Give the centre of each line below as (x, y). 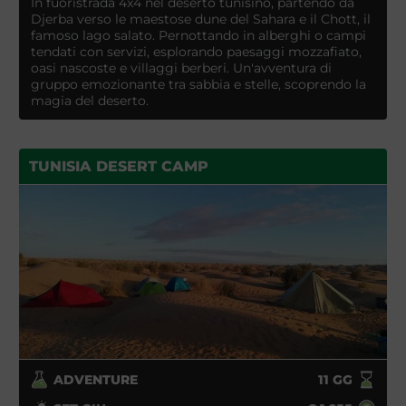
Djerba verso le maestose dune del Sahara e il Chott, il (200, 19)
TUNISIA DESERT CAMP (118, 166)
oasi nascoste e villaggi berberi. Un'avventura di (181, 68)
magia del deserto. (89, 100)
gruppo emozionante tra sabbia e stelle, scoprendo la (198, 84)
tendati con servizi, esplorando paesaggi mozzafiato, (196, 51)
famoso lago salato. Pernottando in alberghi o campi (198, 35)
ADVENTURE (96, 379)
